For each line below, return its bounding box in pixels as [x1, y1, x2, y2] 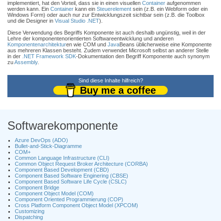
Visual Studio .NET [55, 18, 99, 24]
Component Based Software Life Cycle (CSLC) [15, 179, 127, 184]
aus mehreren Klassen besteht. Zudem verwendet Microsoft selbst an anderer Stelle [7, 47, 209, 53]
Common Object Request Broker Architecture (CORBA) [15, 161, 148, 167]
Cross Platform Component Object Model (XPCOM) [15, 202, 138, 208]
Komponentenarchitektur [7, 41, 66, 47]
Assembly [14, 59, 37, 65]
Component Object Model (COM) [15, 190, 94, 196]
